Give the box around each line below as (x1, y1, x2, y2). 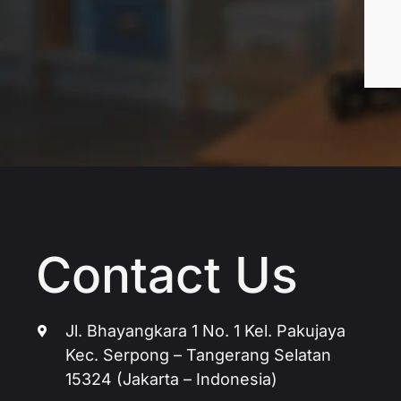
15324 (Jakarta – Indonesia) (65, 370, 278, 388)
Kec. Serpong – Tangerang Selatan (65, 346, 332, 364)
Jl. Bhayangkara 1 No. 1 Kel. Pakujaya (65, 321, 346, 340)
